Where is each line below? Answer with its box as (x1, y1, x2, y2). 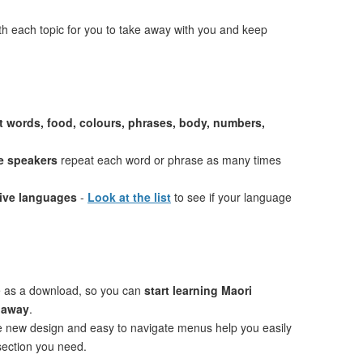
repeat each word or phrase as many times (58, 152, 281, 168)
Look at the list (88, 189, 171, 205)
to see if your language (171, 189, 292, 205)
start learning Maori (144, 282, 252, 298)
